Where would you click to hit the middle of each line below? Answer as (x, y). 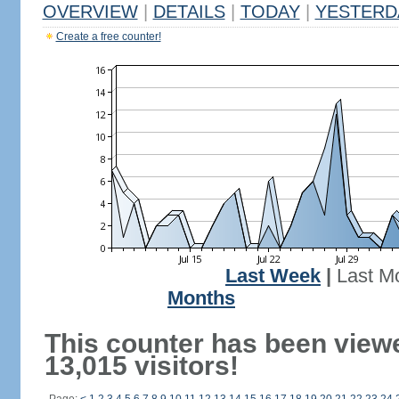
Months (201, 298)
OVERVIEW (90, 12)
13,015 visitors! (141, 366)
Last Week (273, 276)
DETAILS (189, 12)
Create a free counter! (108, 37)
